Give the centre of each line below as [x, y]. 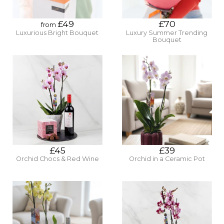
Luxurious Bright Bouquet [57, 32]
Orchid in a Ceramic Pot [167, 159]
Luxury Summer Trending [167, 32]
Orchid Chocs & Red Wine [57, 159]
